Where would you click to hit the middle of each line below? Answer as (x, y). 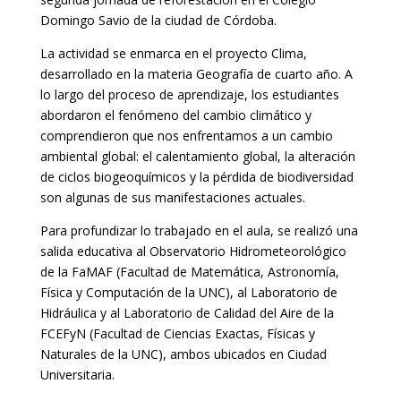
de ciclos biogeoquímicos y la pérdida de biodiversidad (196, 177)
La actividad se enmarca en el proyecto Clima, (173, 53)
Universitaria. (77, 375)
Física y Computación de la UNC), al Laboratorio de (188, 292)
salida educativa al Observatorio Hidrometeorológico (193, 251)
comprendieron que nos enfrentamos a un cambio (186, 136)
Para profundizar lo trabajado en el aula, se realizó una (199, 230)
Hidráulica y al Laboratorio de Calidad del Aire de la (187, 313)
